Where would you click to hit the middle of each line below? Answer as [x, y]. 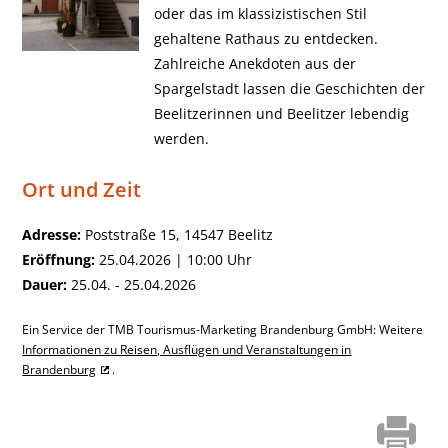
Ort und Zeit [82, 189]
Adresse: [52, 234]
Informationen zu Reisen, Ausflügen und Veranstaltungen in [187, 350]
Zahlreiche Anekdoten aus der [254, 63]
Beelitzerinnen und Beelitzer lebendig [281, 113]
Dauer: [45, 284]
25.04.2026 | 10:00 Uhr [174, 259]
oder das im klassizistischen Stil [260, 13]
